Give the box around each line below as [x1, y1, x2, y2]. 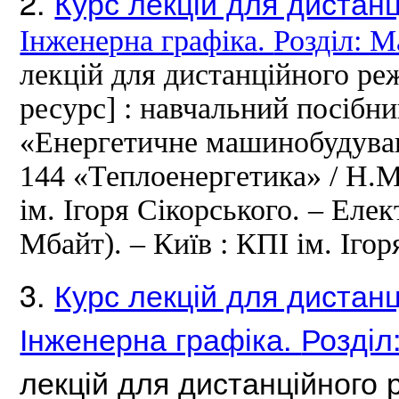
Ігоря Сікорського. [63, 193, 309, 227]
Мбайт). [20, 227, 131, 261]
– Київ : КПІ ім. [130, 227, 341, 261]
